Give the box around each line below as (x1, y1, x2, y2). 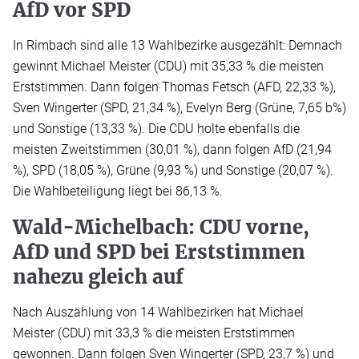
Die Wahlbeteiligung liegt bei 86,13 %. (13, 184, 223, 200)
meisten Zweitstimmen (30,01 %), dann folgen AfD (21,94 (13, 142, 332, 158)
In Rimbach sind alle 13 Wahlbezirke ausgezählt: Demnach (13, 38, 342, 54)
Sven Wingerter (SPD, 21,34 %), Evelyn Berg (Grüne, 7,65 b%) (13, 100, 346, 116)
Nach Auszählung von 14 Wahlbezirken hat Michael (13, 305, 304, 321)
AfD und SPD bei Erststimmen (13, 240, 305, 265)
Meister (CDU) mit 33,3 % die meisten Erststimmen (13, 325, 295, 341)
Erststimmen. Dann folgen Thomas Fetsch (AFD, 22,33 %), (13, 79, 336, 95)
